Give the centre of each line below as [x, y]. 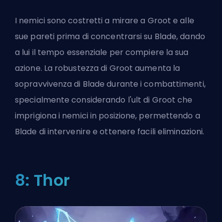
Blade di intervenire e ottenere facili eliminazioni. [110, 131]
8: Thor [42, 180]
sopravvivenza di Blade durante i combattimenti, [110, 84]
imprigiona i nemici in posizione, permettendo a [108, 115]
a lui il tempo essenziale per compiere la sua [102, 52]
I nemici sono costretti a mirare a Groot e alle [105, 20]
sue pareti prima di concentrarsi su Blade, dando [110, 36]
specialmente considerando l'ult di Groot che [104, 100]
